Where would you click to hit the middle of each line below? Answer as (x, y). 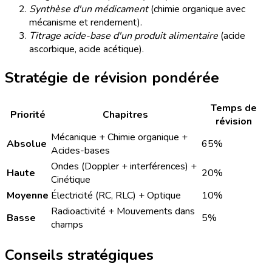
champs (67, 225)
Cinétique (71, 180)
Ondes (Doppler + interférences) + (124, 166)
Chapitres (125, 115)
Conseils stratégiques (79, 255)
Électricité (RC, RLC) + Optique (116, 195)
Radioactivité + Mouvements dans (123, 211)
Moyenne (28, 195)
